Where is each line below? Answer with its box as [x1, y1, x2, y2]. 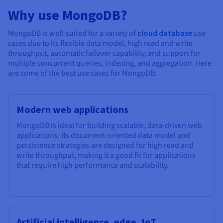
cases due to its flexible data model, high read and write [8, 38, 193, 49]
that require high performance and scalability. [16, 160, 169, 171]
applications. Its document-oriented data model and [16, 130, 190, 141]
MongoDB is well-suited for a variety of [8, 28, 137, 39]
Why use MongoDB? [8, 6, 127, 24]
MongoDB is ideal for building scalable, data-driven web [16, 120, 202, 131]
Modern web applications [16, 103, 128, 116]
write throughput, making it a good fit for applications [16, 150, 196, 161]
